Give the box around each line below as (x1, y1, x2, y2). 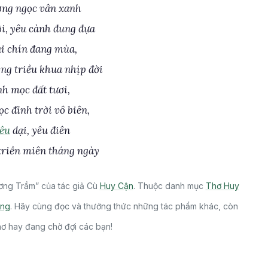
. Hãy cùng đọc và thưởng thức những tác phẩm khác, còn (10, 201, 238, 211)
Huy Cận (99, 181, 133, 191)
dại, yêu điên (10, 124, 70, 137)
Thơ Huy (205, 181, 239, 191)
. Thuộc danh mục (133, 181, 206, 191)
